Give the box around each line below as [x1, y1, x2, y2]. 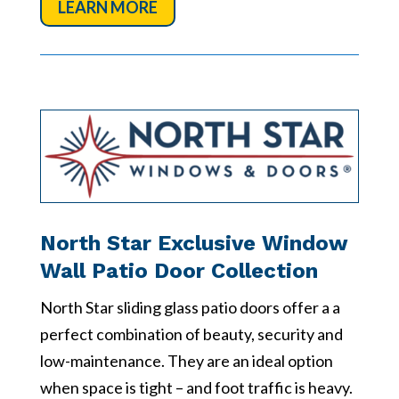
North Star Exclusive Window [39, 231, 348, 256]
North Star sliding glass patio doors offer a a [39, 297, 340, 318]
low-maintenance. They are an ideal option [39, 351, 333, 371]
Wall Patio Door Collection [39, 258, 318, 284]
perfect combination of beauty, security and [39, 324, 343, 345]
